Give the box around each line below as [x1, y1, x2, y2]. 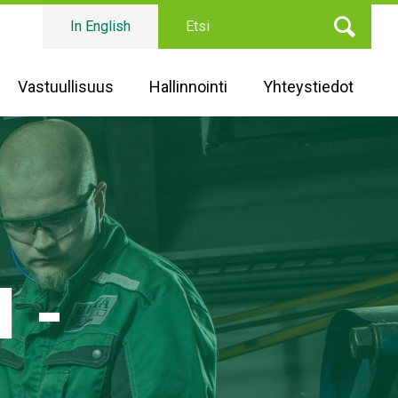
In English [70, 18, 131, 35]
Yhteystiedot [263, 77, 354, 96]
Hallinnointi [149, 77, 227, 96]
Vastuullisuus [18, 77, 114, 96]
